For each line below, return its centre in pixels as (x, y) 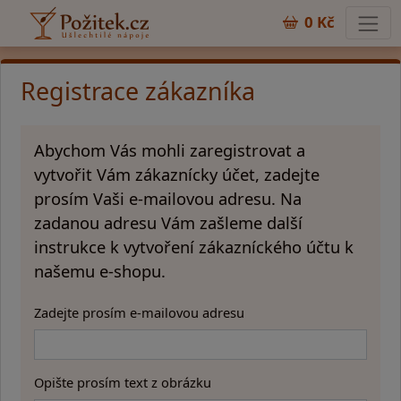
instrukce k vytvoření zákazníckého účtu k (193, 247)
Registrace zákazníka (138, 90)
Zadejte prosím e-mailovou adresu (139, 313)
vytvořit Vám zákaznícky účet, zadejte (176, 175)
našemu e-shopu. (99, 271)
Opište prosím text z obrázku (122, 383)
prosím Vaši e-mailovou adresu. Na (167, 199)
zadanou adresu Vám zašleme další (168, 223)
